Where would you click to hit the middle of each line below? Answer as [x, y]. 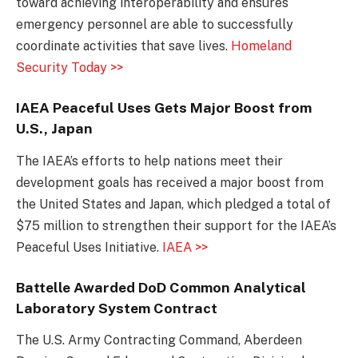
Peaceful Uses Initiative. [89, 247]
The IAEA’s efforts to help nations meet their [149, 161]
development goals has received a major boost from [170, 182]
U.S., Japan [54, 129]
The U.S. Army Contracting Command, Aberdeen [159, 340]
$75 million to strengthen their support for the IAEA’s [176, 225]
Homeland [261, 46]
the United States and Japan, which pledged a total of [173, 204]
